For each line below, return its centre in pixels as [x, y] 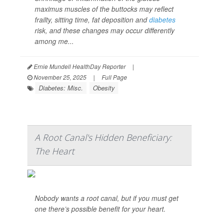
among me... [54, 41]
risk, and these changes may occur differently [105, 30]
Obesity [104, 88]
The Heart [55, 151]
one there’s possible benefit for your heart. [100, 209]
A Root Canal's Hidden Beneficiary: [103, 137]
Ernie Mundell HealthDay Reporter [79, 66]
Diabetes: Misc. [61, 88]
